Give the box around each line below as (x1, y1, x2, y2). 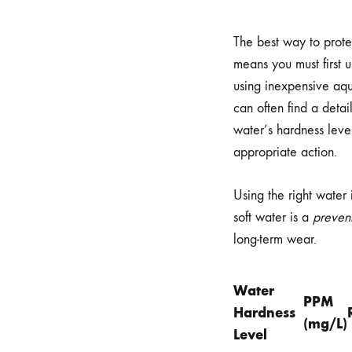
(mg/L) (303, 315, 347, 333)
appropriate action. (233, 144, 337, 161)
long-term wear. (233, 231, 317, 248)
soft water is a (233, 209, 313, 226)
